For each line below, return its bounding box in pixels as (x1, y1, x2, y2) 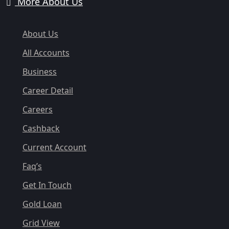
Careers (22, 104, 53, 116)
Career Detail (22, 85, 73, 97)
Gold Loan (22, 198, 62, 210)
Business (22, 66, 57, 78)
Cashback (22, 123, 60, 134)
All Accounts (22, 47, 70, 59)
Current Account (22, 142, 86, 153)
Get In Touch (22, 179, 72, 191)
